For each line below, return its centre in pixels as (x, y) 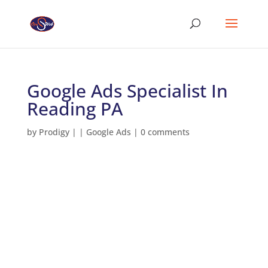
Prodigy (54, 132)
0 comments (165, 132)
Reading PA (74, 109)
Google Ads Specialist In (127, 91)
